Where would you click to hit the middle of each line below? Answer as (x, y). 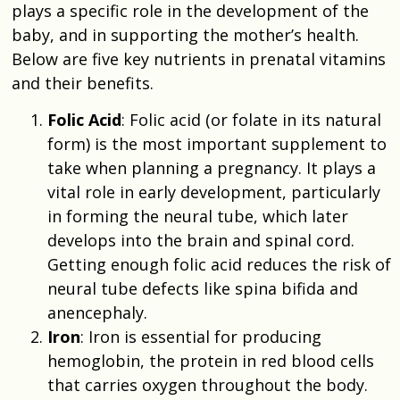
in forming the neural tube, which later (198, 216)
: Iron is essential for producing (201, 336)
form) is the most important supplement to (217, 143)
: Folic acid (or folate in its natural (251, 119)
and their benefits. (83, 83)
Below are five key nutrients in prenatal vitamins (199, 58)
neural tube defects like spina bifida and (203, 288)
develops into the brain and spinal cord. (201, 240)
